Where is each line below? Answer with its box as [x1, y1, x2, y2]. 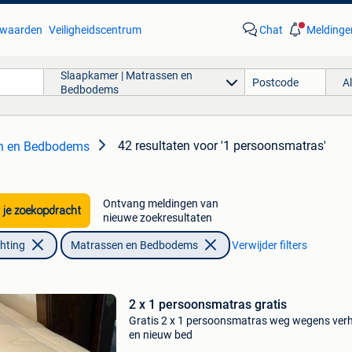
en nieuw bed [128, 328, 192, 341]
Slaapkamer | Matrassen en [60, 68, 192, 82]
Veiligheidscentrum [48, 24, 141, 36]
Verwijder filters [231, 239, 307, 251]
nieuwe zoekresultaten [102, 211, 212, 224]
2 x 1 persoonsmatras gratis [128, 297, 287, 312]
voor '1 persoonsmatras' [193, 138, 326, 153]
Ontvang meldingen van [102, 197, 218, 210]
